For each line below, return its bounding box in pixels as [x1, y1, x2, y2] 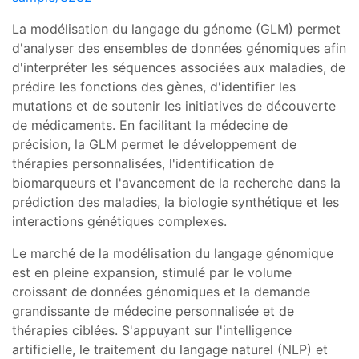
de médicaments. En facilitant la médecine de [12, 116, 288, 133]
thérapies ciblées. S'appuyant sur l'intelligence [12, 321, 292, 338]
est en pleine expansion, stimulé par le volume [12, 264, 292, 280]
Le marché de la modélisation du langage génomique [12, 244, 333, 261]
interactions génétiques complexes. [12, 212, 227, 229]
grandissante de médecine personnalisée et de [12, 302, 294, 319]
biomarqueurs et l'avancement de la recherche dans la [12, 174, 341, 191]
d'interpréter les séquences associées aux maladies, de [12, 58, 345, 75]
